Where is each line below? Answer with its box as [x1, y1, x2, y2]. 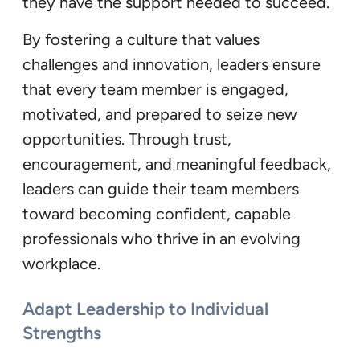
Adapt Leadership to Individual [22, 298, 268, 321]
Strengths [22, 322, 101, 345]
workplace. [22, 253, 100, 273]
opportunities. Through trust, [22, 129, 231, 149]
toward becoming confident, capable [22, 203, 291, 223]
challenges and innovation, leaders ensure [22, 54, 321, 74]
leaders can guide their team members [22, 178, 299, 198]
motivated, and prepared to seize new [22, 104, 297, 124]
